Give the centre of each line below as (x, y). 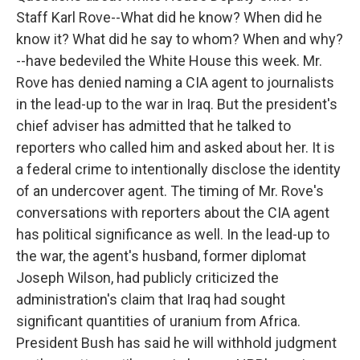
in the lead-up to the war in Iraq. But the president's (177, 104)
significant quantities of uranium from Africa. (158, 321)
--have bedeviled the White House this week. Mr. (169, 61)
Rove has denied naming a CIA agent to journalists (175, 82)
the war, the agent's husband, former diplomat (161, 256)
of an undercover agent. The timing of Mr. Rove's (170, 191)
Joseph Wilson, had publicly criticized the (147, 278)
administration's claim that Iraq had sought (151, 299)
